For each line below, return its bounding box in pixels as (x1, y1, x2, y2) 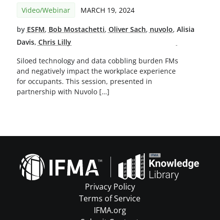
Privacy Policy (84, 181, 135, 192)
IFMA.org (93, 205, 126, 216)
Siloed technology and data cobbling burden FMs (16, 56, 178, 66)
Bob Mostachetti (48, 24, 105, 34)
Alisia (176, 24, 194, 34)
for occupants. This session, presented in (16, 77, 152, 86)
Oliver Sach (108, 24, 146, 34)
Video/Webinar (21, 5, 70, 15)
